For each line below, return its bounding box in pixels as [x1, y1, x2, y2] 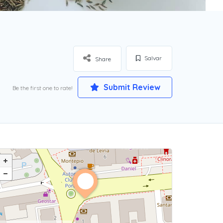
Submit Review [101, 82, 160, 92]
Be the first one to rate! [12, 84, 73, 92]
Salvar [143, 54, 162, 62]
